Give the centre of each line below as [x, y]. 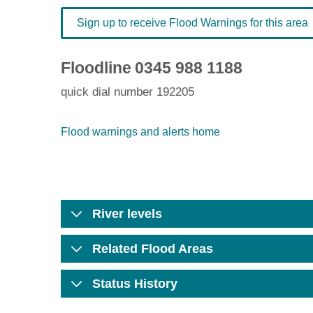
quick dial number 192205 [128, 92]
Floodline [96, 68]
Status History [135, 284]
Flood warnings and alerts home [140, 132]
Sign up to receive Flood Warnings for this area [192, 23]
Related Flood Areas [153, 249]
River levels [127, 214]
